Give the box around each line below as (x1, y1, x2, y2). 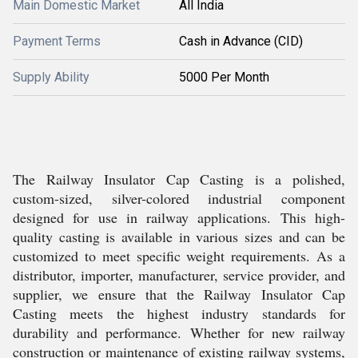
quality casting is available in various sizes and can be (13, 227, 345, 246)
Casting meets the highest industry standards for (13, 304, 345, 323)
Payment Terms (13, 34, 101, 49)
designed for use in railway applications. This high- (13, 208, 345, 227)
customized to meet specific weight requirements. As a (13, 246, 345, 265)
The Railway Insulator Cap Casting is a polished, (13, 169, 345, 189)
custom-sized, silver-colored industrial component (13, 189, 345, 208)
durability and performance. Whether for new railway (13, 323, 345, 342)
